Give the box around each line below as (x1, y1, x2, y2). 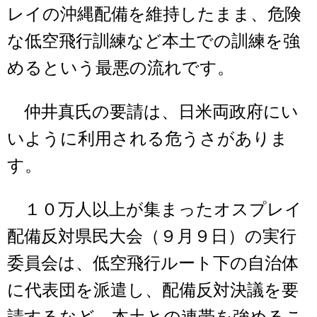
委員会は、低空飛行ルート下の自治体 (7, 254, 299, 273)
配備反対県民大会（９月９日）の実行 (7, 227, 296, 246)
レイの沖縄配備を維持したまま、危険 (7, 5, 301, 24)
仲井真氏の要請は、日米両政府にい (7, 103, 299, 122)
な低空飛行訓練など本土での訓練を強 (7, 32, 300, 51)
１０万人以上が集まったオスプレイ (7, 200, 302, 219)
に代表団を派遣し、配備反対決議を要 (7, 281, 299, 300)
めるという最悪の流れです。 (7, 59, 234, 78)
